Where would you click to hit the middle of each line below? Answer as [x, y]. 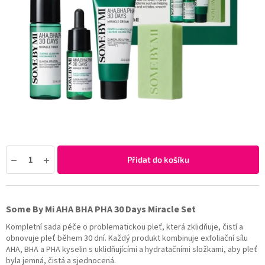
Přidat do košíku [158, 160]
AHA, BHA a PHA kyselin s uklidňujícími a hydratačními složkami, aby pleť [132, 250]
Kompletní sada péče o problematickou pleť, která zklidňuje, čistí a [125, 227]
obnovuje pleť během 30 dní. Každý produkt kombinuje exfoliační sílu [127, 239]
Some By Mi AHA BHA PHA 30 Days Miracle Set [101, 210]
